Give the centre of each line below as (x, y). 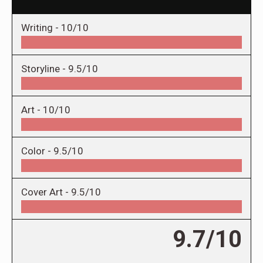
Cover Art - (46, 192)
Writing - (41, 27)
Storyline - (45, 68)
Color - (37, 151)
